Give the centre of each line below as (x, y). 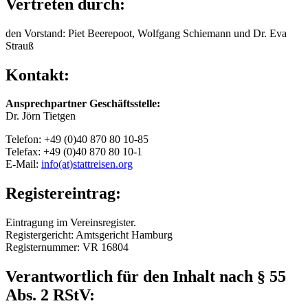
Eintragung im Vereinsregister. (71, 223)
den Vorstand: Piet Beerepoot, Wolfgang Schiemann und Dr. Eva (146, 33)
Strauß (20, 45)
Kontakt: (37, 75)
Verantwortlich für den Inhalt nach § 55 (146, 277)
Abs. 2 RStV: (50, 295)
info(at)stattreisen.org (87, 164)
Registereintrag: (63, 194)
